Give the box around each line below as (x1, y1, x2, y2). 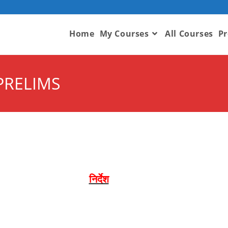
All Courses (165, 28, 213, 39)
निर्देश (89, 173, 109, 185)
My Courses (99, 28, 149, 39)
